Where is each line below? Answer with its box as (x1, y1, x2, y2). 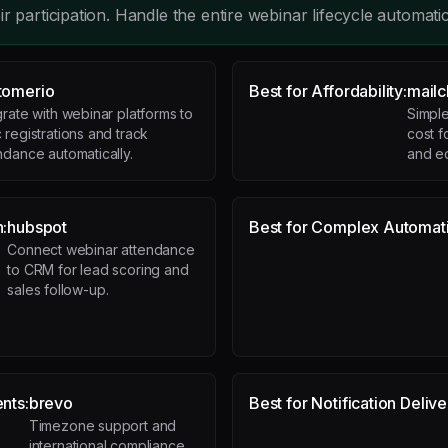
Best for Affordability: (249, 81, 407, 101)
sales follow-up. (7, 281, 109, 298)
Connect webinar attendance (7, 241, 195, 258)
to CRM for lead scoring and (7, 261, 189, 278)
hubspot (7, 217, 68, 237)
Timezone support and (28, 417, 177, 434)
